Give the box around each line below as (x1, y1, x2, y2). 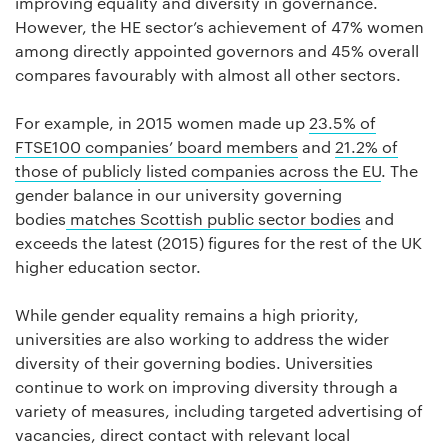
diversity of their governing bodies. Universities (15, 352, 373, 374)
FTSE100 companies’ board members (15, 136, 298, 158)
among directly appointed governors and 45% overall (15, 40, 419, 62)
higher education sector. (15, 256, 201, 278)
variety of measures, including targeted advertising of (15, 400, 423, 422)
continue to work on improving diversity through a (15, 376, 398, 398)
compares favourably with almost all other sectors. (15, 64, 401, 86)
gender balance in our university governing (15, 184, 342, 206)
